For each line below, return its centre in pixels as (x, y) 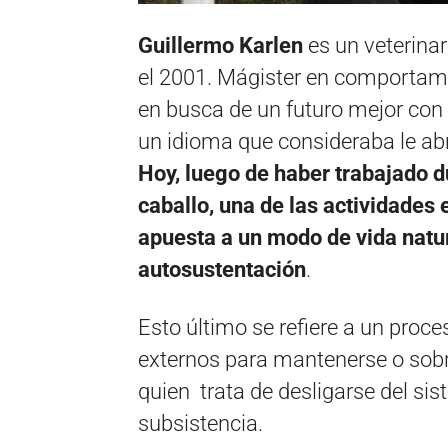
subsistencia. (200, 423)
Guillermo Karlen (220, 45)
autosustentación (222, 269)
